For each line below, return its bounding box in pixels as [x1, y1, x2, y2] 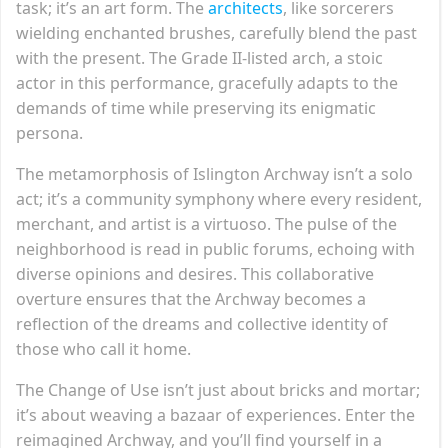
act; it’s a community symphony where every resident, [16, 187, 422, 210]
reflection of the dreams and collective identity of [16, 312, 388, 335]
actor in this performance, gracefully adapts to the [16, 71, 398, 94]
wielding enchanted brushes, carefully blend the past [16, 21, 417, 44]
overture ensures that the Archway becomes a [16, 287, 366, 310]
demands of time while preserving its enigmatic [16, 96, 376, 119]
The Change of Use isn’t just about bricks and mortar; [16, 378, 420, 401]
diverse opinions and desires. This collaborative [16, 262, 374, 285]
